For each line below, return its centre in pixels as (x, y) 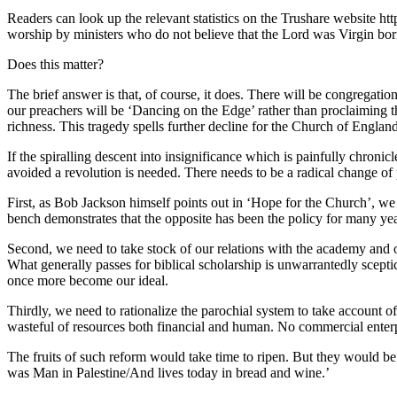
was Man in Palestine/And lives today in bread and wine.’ (168, 373)
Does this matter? (55, 65)
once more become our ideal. (88, 281)
